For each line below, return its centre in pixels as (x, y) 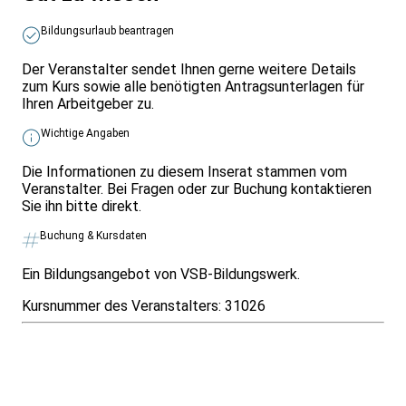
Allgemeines (52, 396)
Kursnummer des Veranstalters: (123, 306)
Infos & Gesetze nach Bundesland (127, 338)
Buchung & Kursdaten (93, 236)
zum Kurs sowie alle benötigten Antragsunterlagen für (193, 87)
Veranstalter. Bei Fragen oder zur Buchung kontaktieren (197, 189)
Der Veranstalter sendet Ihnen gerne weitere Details (189, 70)
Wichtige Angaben (85, 134)
